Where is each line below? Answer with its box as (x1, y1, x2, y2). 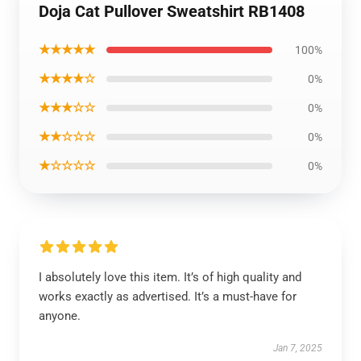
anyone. (39, 309, 81, 323)
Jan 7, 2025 (273, 342, 322, 354)
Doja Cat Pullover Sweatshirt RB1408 (39, 2, 305, 21)
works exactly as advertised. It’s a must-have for (39, 289, 297, 304)
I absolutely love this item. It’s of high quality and (39, 270, 301, 284)
